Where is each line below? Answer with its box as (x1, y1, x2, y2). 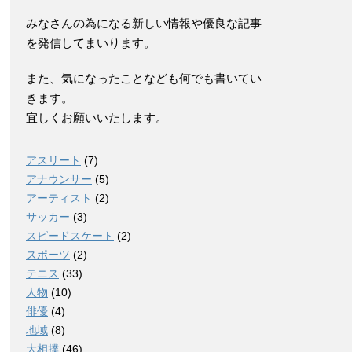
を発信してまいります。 (26, 36, 156, 49)
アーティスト (26, 192, 92, 204)
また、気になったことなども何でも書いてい (26, 71, 262, 85)
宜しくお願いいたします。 (26, 111, 167, 124)
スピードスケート (26, 229, 114, 242)
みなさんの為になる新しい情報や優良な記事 (26, 16, 262, 30)
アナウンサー (26, 173, 92, 185)
